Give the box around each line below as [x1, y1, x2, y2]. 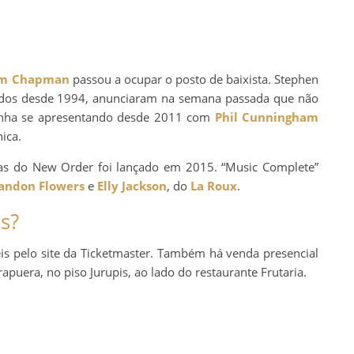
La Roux [190, 178, 237, 194]
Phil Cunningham [214, 109, 318, 126]
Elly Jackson [97, 178, 167, 194]
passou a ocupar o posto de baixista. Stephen [69, 71, 319, 88]
